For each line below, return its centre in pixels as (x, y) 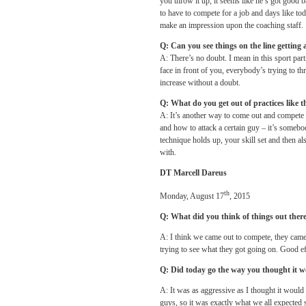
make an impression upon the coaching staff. (232, 25)
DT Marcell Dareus (193, 173)
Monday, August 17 (192, 196)
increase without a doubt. (200, 83)
